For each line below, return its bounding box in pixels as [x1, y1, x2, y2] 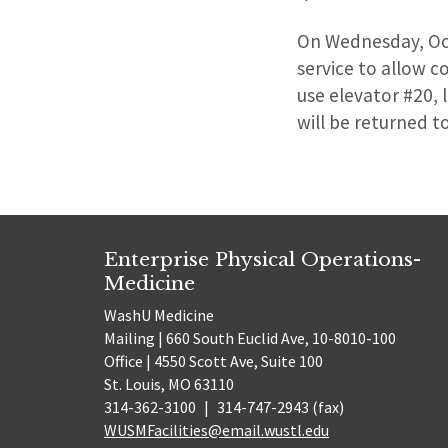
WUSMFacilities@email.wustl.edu [104, 420, 329, 441]
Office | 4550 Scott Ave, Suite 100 [104, 351, 323, 372]
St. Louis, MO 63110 [104, 374, 234, 395]
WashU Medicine [104, 305, 214, 326]
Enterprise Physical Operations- [104, 246, 421, 271]
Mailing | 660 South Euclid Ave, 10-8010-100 [104, 328, 396, 349]
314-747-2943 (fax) [213, 397, 344, 418]
